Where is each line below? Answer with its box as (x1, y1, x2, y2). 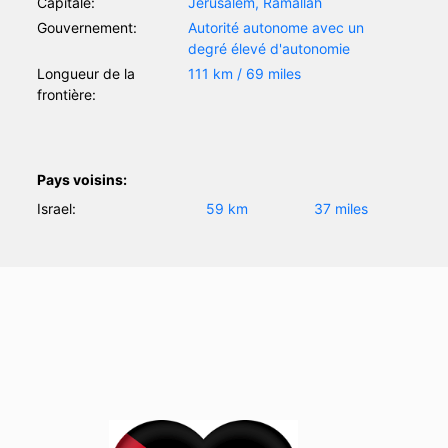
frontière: (37, 85, 97, 103)
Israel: (37, 199, 77, 217)
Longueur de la (37, 64, 136, 82)
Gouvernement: (37, 18, 138, 36)
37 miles (313, 199, 368, 217)
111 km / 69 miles (187, 64, 301, 82)
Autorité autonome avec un (187, 18, 364, 36)
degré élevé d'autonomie (187, 39, 350, 57)
